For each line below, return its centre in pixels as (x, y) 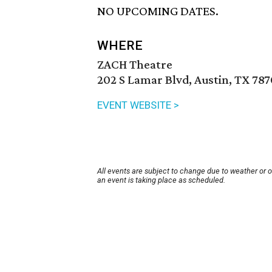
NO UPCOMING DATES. (158, 11)
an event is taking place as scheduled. (161, 180)
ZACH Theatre (135, 65)
